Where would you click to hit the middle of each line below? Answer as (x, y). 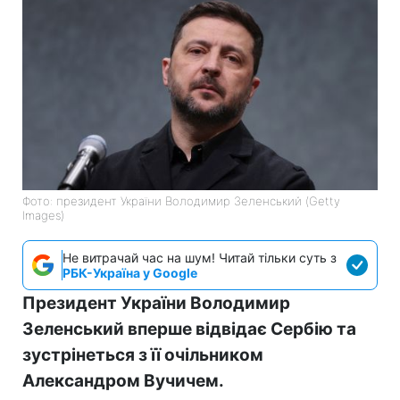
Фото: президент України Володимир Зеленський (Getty (181, 200)
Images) (43, 215)
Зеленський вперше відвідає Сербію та (189, 329)
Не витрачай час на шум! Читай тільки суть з (200, 257)
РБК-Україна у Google (130, 272)
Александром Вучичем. (123, 380)
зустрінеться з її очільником (143, 354)
